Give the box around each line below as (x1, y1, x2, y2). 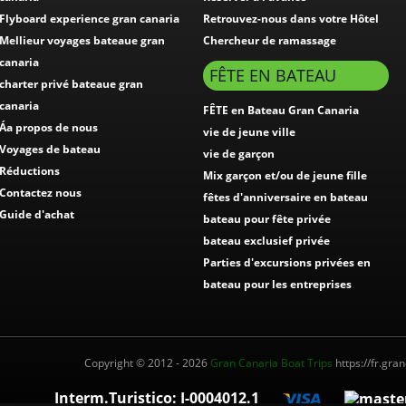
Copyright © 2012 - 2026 (84, 354, 210, 371)
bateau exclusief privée (203, 233, 330, 249)
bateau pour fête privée (203, 211, 331, 227)
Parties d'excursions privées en (203, 255, 371, 271)
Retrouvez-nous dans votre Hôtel (203, 11, 379, 27)
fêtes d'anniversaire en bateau (203, 189, 368, 206)
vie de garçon (203, 146, 275, 162)
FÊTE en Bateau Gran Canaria (203, 102, 359, 119)
